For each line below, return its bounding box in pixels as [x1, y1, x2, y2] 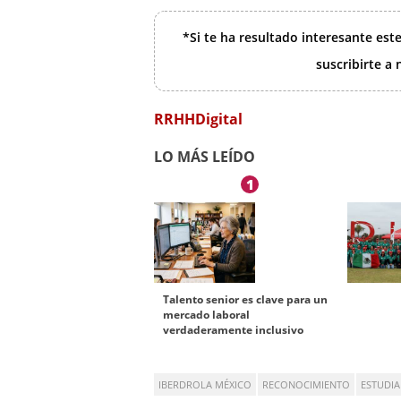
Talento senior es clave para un [163, 292, 328, 308]
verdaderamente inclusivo [163, 322, 303, 338]
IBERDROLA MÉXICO [158, 378, 252, 392]
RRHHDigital [154, 109, 243, 130]
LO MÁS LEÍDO [154, 147, 255, 167]
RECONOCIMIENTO [262, 378, 350, 392]
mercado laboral [163, 307, 250, 323]
